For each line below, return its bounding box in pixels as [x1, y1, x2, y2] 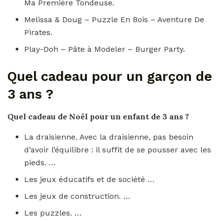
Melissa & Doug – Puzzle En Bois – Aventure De [24, 15, 205, 25]
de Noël [58, 111, 90, 122]
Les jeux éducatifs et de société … [24, 175, 155, 184]
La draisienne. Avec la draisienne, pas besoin [24, 132, 194, 142]
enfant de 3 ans [123, 111, 185, 122]
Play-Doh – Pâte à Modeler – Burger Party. [24, 44, 185, 54]
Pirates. [24, 28, 53, 37]
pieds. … [24, 158, 56, 168]
